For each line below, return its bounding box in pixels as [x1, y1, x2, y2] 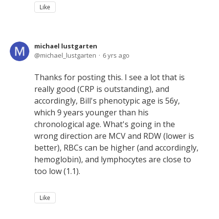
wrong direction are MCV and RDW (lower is [34, 131, 194, 141]
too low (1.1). [34, 166, 80, 176]
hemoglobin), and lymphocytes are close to [34, 154, 191, 165]
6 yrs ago [103, 51, 130, 60]
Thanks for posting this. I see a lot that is [34, 72, 185, 83]
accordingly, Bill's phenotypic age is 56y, [34, 95, 180, 106]
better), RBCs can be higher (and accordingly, [34, 142, 198, 153]
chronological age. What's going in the [34, 119, 175, 130]
